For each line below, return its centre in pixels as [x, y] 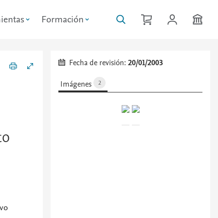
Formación [63, 19]
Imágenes [77, 84]
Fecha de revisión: [99, 63]
